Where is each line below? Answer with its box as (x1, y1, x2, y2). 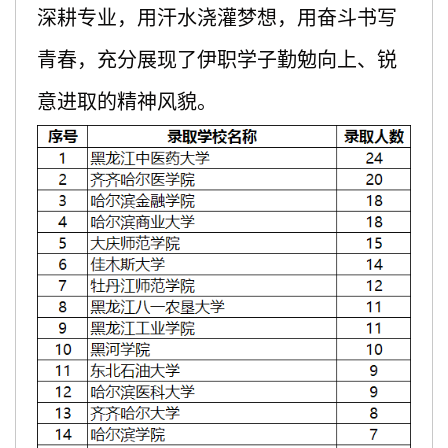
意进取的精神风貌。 (36, 91, 217, 114)
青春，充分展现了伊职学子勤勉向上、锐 (36, 49, 397, 72)
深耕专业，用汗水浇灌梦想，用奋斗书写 (36, 7, 397, 30)
